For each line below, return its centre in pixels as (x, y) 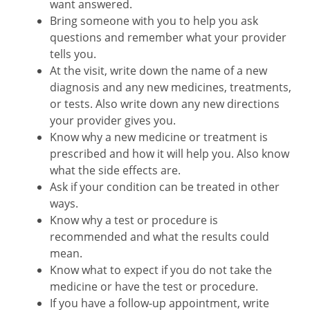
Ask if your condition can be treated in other (165, 187)
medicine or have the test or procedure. (154, 286)
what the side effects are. (115, 170)
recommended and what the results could (159, 237)
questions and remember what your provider (168, 37)
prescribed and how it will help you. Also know (170, 154)
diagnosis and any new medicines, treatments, (171, 87)
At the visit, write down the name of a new (158, 71)
